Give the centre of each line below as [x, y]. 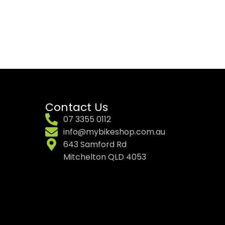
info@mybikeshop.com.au [115, 132]
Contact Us [77, 107]
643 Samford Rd [95, 144]
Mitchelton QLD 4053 [105, 157]
